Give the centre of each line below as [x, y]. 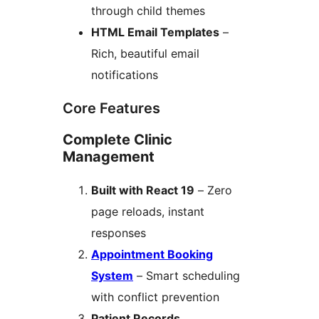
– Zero [213, 190]
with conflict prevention [155, 297]
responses [119, 232]
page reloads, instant [148, 211]
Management [109, 156]
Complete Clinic [117, 139]
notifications [125, 74]
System [112, 275]
